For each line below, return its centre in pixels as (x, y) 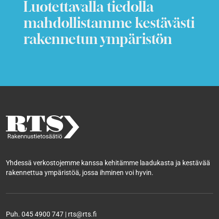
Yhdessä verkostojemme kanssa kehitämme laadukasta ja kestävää (108, 163)
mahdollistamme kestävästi (109, 22)
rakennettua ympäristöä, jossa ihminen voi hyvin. (80, 173)
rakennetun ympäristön (98, 39)
